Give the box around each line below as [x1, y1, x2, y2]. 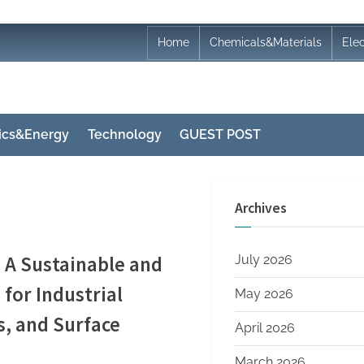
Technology [87, 127, 162, 143]
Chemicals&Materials [210, 36, 322, 50]
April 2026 [235, 320, 295, 336]
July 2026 [235, 252, 292, 268]
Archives [235, 198, 290, 217]
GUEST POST [180, 127, 262, 143]
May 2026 [235, 286, 293, 302]
